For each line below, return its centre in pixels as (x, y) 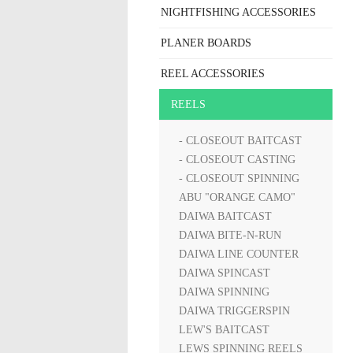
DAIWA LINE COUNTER (239, 254)
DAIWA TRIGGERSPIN (234, 311)
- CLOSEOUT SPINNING (239, 178)
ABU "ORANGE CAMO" (237, 197)
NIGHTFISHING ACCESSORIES (238, 12)
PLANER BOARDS (206, 43)
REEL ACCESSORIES (213, 74)
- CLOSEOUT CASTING (237, 160)
